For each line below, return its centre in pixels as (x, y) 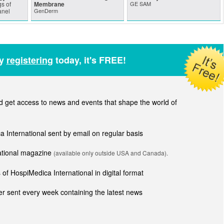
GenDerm (46, 11)
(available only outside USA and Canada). (111, 153)
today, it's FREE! (89, 60)
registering (29, 60)
